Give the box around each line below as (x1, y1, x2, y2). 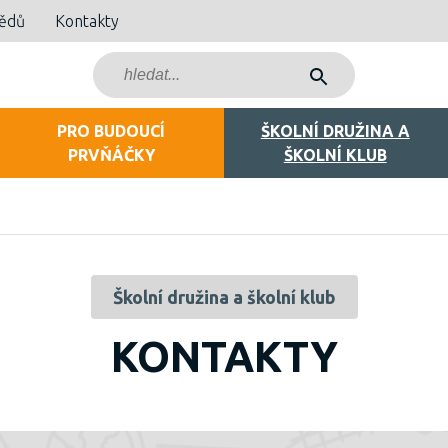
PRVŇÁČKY (67, 146, 155, 164)
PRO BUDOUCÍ (57, 122, 166, 140)
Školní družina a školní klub (112, 287, 336, 307)
